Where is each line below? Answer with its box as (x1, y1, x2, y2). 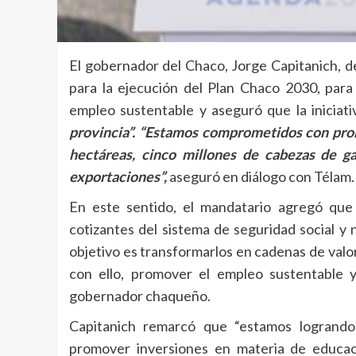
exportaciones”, (69, 167, 167, 185)
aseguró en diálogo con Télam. (169, 167, 354, 185)
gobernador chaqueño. (69, 286, 211, 304)
